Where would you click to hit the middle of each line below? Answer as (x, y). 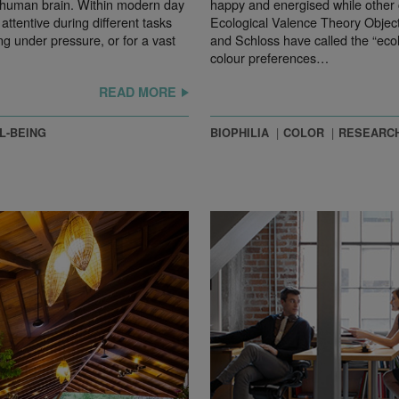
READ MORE (138, 92)
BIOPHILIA (240, 133)
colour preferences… (269, 58)
